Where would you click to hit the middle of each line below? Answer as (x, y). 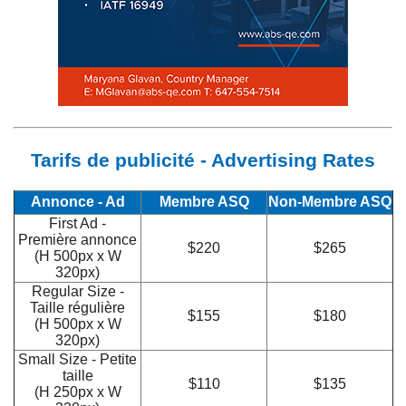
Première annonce (77, 239)
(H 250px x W (77, 391)
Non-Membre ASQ (330, 201)
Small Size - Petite (77, 359)
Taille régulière (77, 307)
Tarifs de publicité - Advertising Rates (203, 160)
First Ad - (77, 223)
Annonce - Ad (77, 201)
